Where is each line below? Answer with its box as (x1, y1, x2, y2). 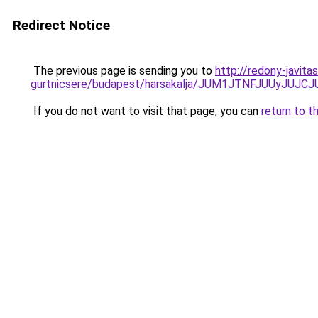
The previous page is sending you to (31, 64, 215, 77)
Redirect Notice (13, 17, 110, 33)
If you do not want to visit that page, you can (31, 104, 261, 118)
